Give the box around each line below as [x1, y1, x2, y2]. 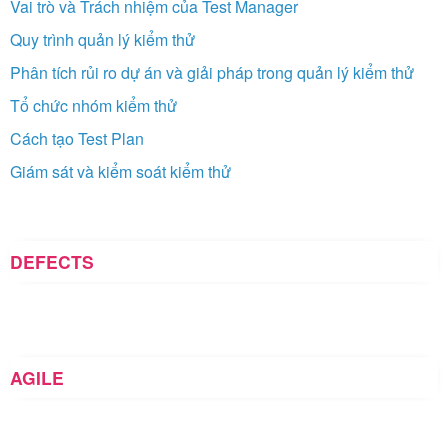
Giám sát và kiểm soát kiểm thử [10, 159, 231, 183]
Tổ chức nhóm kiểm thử [10, 93, 177, 117]
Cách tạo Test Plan [10, 126, 144, 150]
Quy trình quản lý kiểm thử [10, 27, 195, 51]
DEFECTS [10, 248, 94, 274]
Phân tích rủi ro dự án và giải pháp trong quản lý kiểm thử [10, 60, 414, 84]
